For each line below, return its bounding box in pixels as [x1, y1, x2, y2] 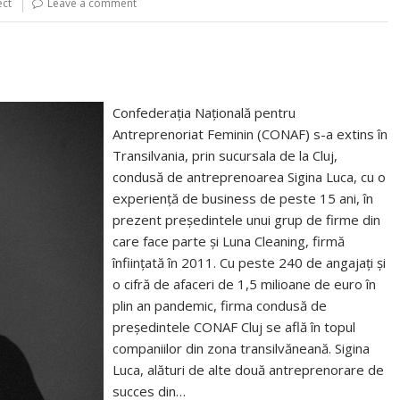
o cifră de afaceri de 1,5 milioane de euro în [112, 274, 377, 293]
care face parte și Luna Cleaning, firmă [112, 231, 346, 250]
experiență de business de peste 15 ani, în [112, 188, 374, 207]
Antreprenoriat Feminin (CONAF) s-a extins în [112, 124, 388, 143]
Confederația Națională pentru [112, 103, 296, 121]
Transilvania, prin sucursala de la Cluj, [112, 146, 338, 164]
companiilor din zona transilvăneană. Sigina [112, 338, 371, 357]
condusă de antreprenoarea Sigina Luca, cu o [112, 167, 387, 186]
